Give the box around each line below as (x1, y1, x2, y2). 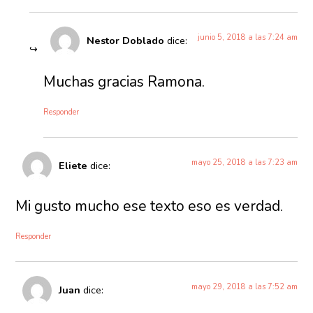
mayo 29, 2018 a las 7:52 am (191, 282, 298, 293)
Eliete (59, 158, 88, 173)
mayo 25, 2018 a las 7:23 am (191, 156, 298, 168)
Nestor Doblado (87, 34, 165, 48)
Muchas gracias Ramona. (43, 71, 205, 92)
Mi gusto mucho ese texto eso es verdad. (15, 196, 284, 217)
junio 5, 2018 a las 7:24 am (197, 32, 298, 43)
